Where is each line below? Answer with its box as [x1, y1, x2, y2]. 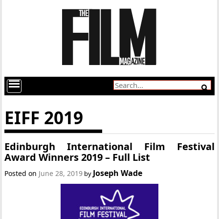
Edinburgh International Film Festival [4, 140, 215, 153]
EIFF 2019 [4, 106, 84, 129]
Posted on [4, 169, 39, 178]
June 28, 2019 [39, 169, 83, 178]
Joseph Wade [93, 168, 143, 178]
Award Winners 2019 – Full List [4, 151, 151, 164]
